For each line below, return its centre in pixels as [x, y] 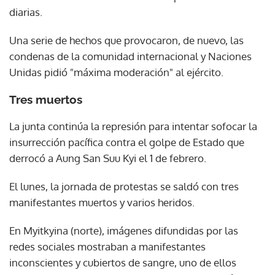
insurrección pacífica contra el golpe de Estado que [127, 142]
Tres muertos [46, 99]
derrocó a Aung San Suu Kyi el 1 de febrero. [108, 158]
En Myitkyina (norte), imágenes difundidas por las [124, 230]
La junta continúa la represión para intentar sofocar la [133, 126]
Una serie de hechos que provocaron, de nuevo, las [126, 40]
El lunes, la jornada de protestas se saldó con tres [124, 186]
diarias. [26, 12]
